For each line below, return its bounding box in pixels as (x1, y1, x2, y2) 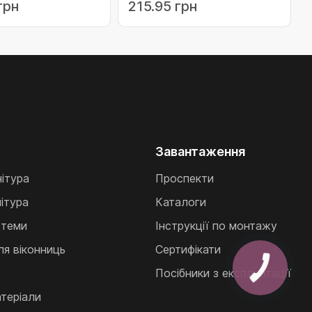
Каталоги (155, 195, 206, 209)
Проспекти (155, 171, 214, 185)
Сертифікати (155, 242, 221, 256)
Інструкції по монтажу (155, 219, 277, 233)
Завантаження (155, 144, 245, 159)
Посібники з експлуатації (155, 266, 291, 280)
